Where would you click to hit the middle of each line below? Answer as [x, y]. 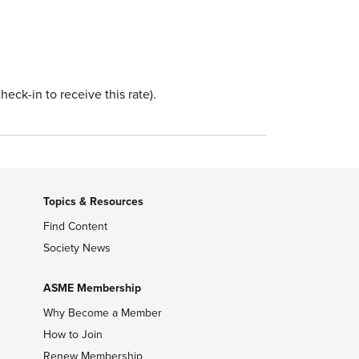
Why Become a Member [102, 313]
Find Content [75, 226]
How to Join [73, 335]
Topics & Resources [93, 202]
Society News [77, 248]
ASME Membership [92, 288]
